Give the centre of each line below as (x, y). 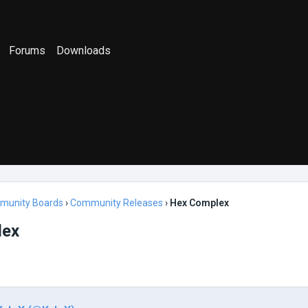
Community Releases (117, 203)
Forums (27, 50)
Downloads (84, 50)
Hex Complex (199, 203)
